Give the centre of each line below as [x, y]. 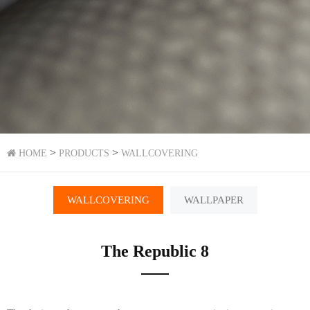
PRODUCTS [84, 153]
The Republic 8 [155, 251]
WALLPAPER [213, 200]
